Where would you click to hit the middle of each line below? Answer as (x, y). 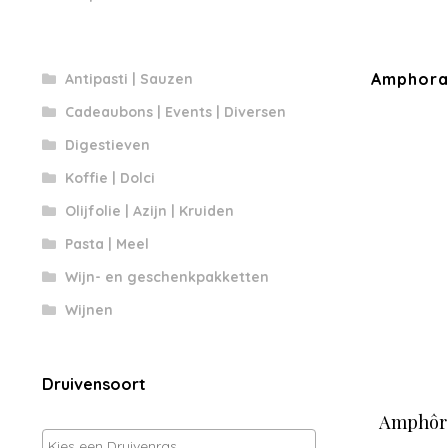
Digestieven (107, 145)
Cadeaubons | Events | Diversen (175, 112)
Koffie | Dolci (109, 178)
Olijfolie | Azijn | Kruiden (149, 211)
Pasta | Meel (106, 244)
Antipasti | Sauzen (128, 79)
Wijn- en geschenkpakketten (166, 277)
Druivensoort (93, 384)
